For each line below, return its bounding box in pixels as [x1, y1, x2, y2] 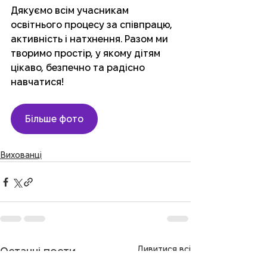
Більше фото [25, 114, 83, 125]
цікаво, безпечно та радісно [11, 63, 147, 73]
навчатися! [11, 77, 66, 88]
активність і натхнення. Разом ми [11, 34, 170, 45]
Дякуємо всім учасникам [11, 5, 131, 16]
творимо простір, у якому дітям [11, 48, 163, 59]
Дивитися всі [137, 244, 191, 254]
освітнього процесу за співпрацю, [11, 20, 175, 30]
